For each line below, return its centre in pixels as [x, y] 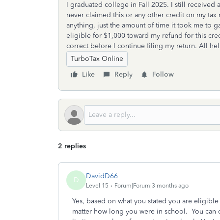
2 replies [72, 146]
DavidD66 [102, 176]
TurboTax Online [97, 59]
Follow [163, 74]
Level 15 [97, 185]
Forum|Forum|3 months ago [151, 185]
